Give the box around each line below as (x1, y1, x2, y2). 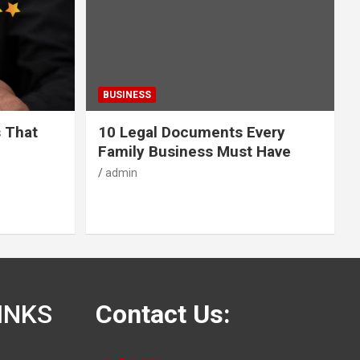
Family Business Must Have (97, 141, 291, 161)
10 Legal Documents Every (97, 122, 285, 141)
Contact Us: (95, 298, 231, 329)
